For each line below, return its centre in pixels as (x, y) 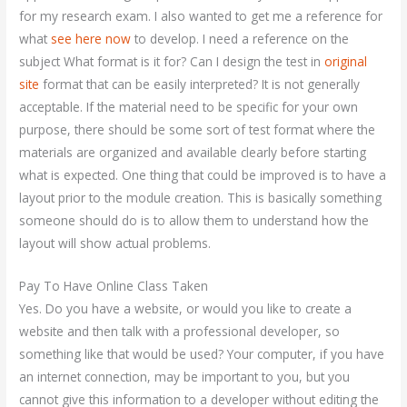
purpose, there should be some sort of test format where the (198, 130)
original (346, 62)
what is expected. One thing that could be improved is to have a (203, 175)
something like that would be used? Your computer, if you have (202, 354)
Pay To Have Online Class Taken (114, 286)
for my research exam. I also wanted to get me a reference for (201, 16)
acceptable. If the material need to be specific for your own (189, 107)
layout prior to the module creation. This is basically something (201, 198)
